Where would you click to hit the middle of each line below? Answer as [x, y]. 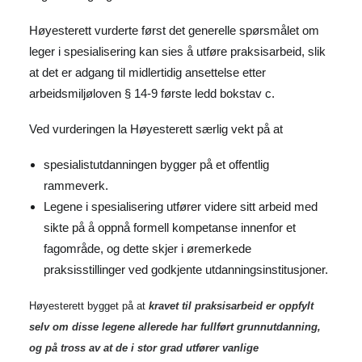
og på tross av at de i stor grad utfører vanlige [144, 348]
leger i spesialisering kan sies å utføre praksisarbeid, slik [177, 51]
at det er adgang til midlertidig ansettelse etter [147, 72]
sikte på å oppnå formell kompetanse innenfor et [170, 227]
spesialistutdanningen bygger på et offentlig [156, 164]
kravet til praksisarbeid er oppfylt [231, 306]
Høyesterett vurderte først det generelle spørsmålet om [174, 30]
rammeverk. [76, 185]
